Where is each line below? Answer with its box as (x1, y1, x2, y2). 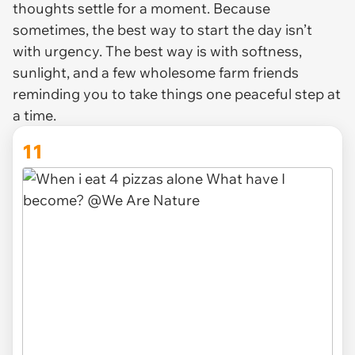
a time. (13, 105, 59, 124)
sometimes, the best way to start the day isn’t (13, 20, 312, 39)
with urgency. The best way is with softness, (13, 41, 302, 60)
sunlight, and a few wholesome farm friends (13, 63, 299, 82)
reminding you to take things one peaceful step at (13, 84, 341, 103)
